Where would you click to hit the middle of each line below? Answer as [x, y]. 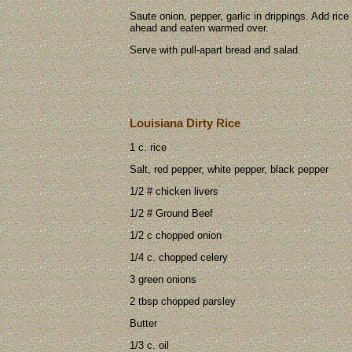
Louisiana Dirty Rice [185, 123]
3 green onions [163, 280]
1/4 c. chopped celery [179, 258]
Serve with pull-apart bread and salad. [215, 49]
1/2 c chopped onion [176, 236]
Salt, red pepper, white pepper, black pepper [229, 170]
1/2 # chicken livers [174, 192]
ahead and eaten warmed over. [199, 27]
